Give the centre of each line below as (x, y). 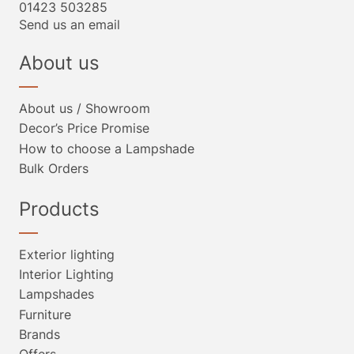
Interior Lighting (66, 275)
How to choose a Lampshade (107, 148)
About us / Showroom (85, 109)
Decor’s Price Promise (84, 128)
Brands (40, 334)
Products (59, 209)
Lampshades (56, 294)
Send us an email (70, 25)
